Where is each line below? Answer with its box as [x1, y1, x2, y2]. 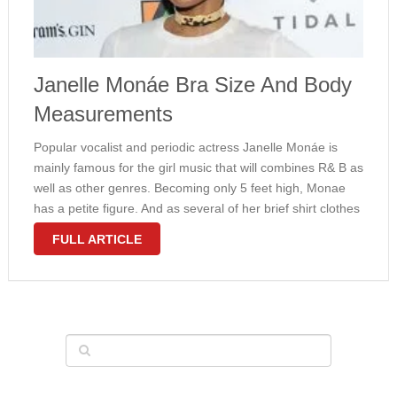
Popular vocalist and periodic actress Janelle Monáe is [33, 140, 338, 154]
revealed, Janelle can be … [33, 222, 187, 236]
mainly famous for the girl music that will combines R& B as [33, 160, 363, 175]
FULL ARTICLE [51, 232, 142, 246]
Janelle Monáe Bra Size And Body [33, 73, 352, 97]
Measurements [33, 102, 173, 126]
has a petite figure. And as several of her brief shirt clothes [33, 201, 360, 215]
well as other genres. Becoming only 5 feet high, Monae [33, 181, 346, 195]
